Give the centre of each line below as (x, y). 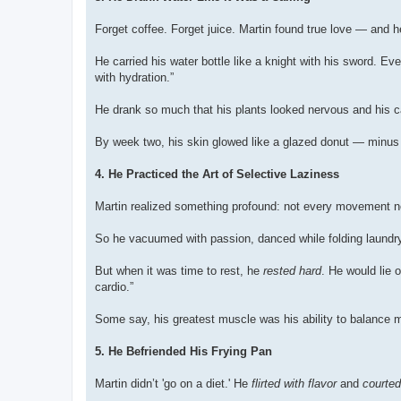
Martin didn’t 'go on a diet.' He (173, 384)
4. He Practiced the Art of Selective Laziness (217, 175)
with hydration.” (134, 78)
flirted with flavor (294, 384)
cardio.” (114, 287)
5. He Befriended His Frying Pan (183, 352)
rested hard (292, 271)
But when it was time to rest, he (179, 271)
